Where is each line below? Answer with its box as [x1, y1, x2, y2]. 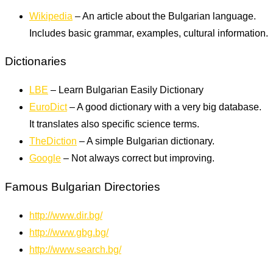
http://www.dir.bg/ [29, 210, 102, 221]
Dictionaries [5, 55, 66, 68]
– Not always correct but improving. [61, 153, 214, 164]
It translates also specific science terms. [29, 119, 199, 130]
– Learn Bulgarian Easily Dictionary [48, 85, 204, 96]
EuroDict [29, 102, 67, 113]
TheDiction [29, 136, 77, 147]
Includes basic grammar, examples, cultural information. [29, 27, 268, 38]
